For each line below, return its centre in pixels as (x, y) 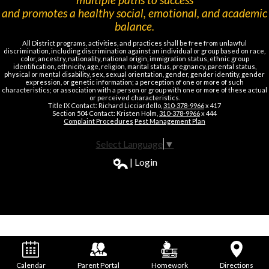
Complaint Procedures (98, 121)
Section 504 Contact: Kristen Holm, (106, 113)
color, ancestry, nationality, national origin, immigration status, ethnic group (134, 59)
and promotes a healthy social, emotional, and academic (134, 13)
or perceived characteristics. (134, 98)
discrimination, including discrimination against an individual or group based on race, (134, 51)
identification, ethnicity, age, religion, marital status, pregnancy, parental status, (134, 67)
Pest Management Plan (170, 121)
